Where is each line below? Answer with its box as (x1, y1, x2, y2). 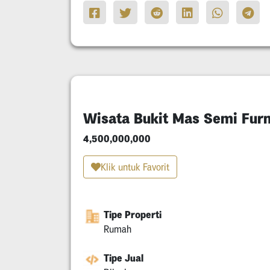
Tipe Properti (104, 208, 162, 221)
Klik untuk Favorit (101, 161, 169, 172)
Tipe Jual (104, 251, 143, 264)
